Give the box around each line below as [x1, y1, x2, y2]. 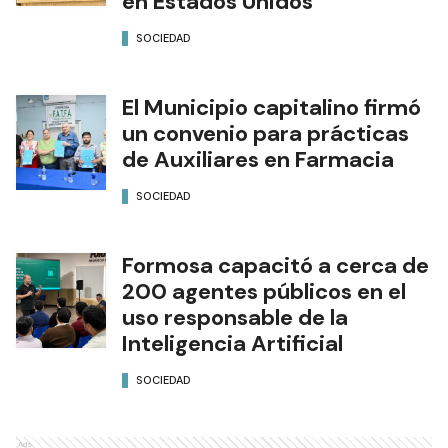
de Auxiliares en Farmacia [122, 144, 394, 174]
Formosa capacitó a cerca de [122, 250, 429, 280]
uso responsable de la [122, 302, 348, 332]
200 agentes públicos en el [122, 276, 406, 306]
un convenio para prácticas [122, 118, 409, 148]
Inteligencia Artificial [122, 328, 343, 358]
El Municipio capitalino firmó [122, 92, 421, 122]
